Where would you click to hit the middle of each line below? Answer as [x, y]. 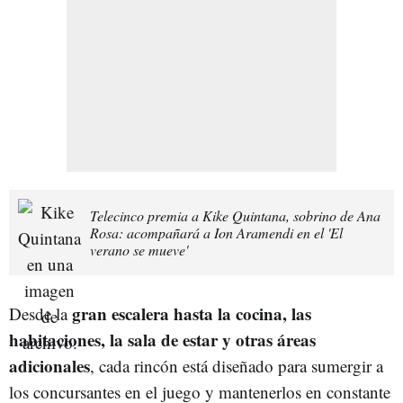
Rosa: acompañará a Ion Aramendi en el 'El [216, 232]
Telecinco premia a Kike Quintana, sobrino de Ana [235, 215]
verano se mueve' [139, 249]
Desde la [40, 313]
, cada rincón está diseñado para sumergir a [237, 365]
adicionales [49, 365]
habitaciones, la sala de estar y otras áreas [162, 339]
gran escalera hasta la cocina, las [192, 313]
